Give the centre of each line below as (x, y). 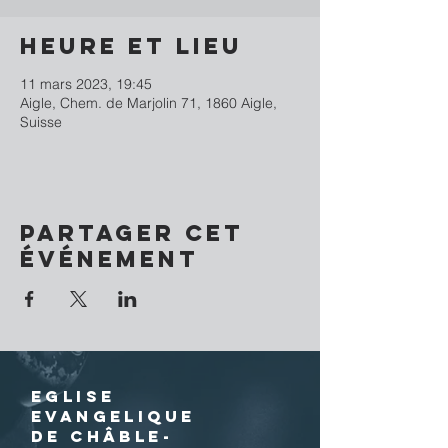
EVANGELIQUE (113, 416)
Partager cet (132, 233)
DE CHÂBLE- (102, 436)
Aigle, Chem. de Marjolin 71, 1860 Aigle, (148, 103)
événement (109, 259)
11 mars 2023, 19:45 (86, 84)
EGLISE (73, 396)
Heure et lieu (131, 46)
